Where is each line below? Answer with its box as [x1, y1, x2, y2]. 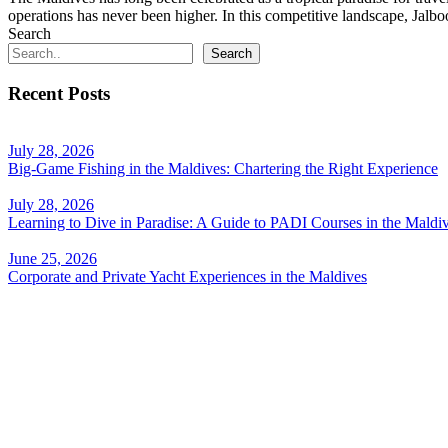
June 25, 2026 [8, 249, 97, 267]
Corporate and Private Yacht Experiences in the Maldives [8, 267, 367, 285]
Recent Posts [8, 82, 110, 104]
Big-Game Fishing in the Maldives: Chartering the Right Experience [8, 159, 438, 177]
